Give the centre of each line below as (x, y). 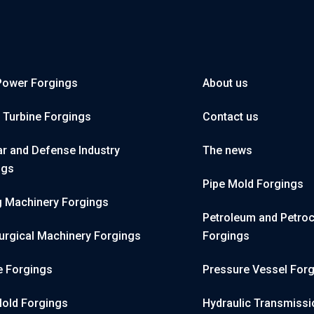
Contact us (231, 117)
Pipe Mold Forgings (253, 184)
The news (227, 151)
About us (225, 83)
